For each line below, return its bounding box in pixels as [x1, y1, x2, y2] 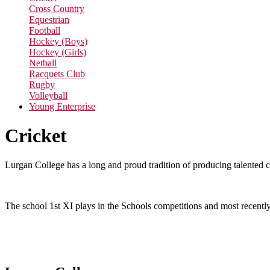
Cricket [5, 125, 67, 147]
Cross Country [29, 3, 84, 14]
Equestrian [29, 14, 69, 25]
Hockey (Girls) [29, 46, 86, 57]
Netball [29, 57, 57, 68]
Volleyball [29, 90, 67, 101]
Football [29, 25, 60, 36]
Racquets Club [29, 68, 85, 79]
